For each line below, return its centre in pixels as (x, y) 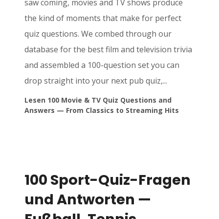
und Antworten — (88, 200)
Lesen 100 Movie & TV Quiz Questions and (98, 100)
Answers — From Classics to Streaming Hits (102, 110)
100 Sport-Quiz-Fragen (108, 180)
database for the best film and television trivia (108, 50)
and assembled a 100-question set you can (102, 65)
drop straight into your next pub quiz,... (96, 81)
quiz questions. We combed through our (98, 34)
